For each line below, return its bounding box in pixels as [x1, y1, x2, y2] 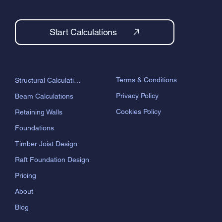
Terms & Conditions [115, 98, 177, 106]
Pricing [14, 193, 36, 201]
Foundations [14, 145, 54, 154]
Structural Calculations [73, 98, 81, 106]
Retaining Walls [14, 129, 62, 138]
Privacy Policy [115, 113, 159, 122]
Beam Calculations [14, 113, 73, 122]
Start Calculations [50, 49, 117, 59]
